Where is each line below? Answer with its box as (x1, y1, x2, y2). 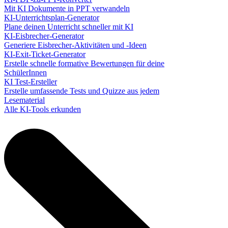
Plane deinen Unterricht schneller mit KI (4, 22, 133, 31)
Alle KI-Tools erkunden (4, 105, 81, 113)
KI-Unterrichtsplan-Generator (4, 13, 99, 22)
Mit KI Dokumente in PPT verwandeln (4, 4, 130, 13)
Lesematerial (4, 96, 45, 104)
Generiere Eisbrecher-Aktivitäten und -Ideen (4, 41, 147, 49)
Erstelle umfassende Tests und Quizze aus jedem (4, 87, 159, 95)
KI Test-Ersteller (4, 77, 57, 86)
